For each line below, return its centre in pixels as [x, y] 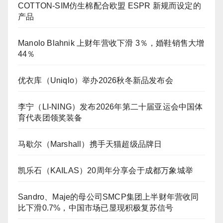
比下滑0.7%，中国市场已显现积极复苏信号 [96, 208]
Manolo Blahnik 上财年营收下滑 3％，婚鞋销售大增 [111, 43]
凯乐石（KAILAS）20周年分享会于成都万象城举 [106, 170]
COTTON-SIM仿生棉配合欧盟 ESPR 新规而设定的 [110, 5]
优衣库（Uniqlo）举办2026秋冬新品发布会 [96, 80]
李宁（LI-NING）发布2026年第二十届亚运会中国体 [111, 107]
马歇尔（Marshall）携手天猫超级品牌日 [90, 144]
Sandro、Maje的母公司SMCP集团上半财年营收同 [109, 197]
